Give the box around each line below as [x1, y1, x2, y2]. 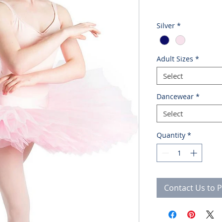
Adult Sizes [156, 54, 193, 63]
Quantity [156, 130, 185, 140]
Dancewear [156, 92, 194, 101]
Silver [156, 20, 175, 30]
